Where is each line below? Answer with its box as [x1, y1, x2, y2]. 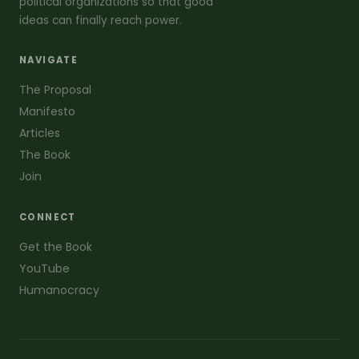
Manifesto [19, 103, 75, 119]
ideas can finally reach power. [19, 12, 182, 28]
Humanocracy [19, 281, 99, 298]
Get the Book [19, 238, 92, 255]
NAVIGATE [19, 53, 79, 67]
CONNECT [19, 210, 76, 224]
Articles [19, 124, 60, 141]
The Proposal [19, 81, 91, 98]
